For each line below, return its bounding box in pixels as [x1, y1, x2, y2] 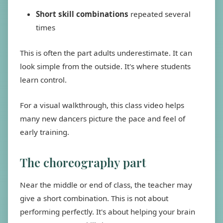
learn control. [20, 75, 67, 85]
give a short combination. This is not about [20, 193, 168, 203]
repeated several [128, 9, 191, 19]
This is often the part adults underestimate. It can [20, 48, 192, 58]
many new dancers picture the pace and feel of [20, 113, 185, 123]
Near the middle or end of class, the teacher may [20, 180, 192, 190]
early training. [20, 127, 69, 137]
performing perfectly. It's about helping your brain [20, 207, 195, 217]
